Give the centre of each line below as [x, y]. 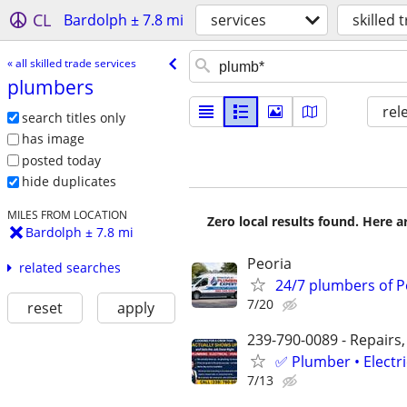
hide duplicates [69, 182]
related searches [69, 268]
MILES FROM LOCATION [67, 215]
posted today [61, 160]
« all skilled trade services [71, 63]
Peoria [269, 263]
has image [53, 139]
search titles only [73, 117]
